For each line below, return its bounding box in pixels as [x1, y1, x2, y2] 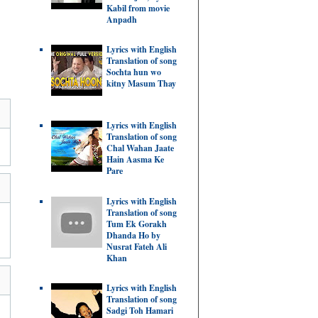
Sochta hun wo [106, 66, 161, 79]
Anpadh [106, 13, 137, 26]
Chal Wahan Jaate [106, 141, 174, 154]
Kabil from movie [106, 1, 170, 14]
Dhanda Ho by [106, 229, 160, 241]
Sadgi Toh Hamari [106, 304, 173, 317]
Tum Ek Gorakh [106, 217, 167, 230]
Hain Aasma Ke [106, 153, 164, 165]
